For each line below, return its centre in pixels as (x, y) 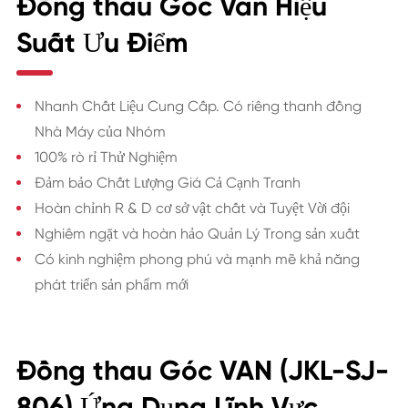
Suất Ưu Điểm (102, 42)
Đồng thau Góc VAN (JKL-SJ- (202, 370)
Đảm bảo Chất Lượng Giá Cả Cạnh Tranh (167, 182)
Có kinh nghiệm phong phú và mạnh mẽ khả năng (197, 259)
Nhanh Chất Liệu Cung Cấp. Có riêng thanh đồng (198, 106)
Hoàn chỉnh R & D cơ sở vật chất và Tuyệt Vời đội (192, 208)
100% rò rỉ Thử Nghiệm (106, 157)
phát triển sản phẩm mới (111, 284)
